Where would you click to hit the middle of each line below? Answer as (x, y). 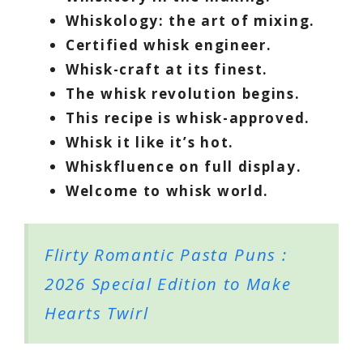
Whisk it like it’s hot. (150, 142)
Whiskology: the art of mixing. (190, 20)
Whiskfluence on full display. (184, 166)
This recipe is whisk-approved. (188, 117)
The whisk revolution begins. (183, 93)
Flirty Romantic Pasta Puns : (166, 255)
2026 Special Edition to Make (168, 284)
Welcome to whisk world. (168, 190)
